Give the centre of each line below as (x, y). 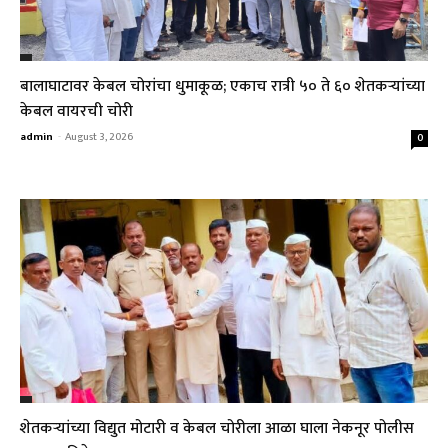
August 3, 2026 (99, 137)
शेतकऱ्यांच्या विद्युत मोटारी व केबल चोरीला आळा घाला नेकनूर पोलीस (217, 429)
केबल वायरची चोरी (76, 112)
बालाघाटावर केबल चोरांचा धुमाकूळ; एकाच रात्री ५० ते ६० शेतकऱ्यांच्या (222, 87)
